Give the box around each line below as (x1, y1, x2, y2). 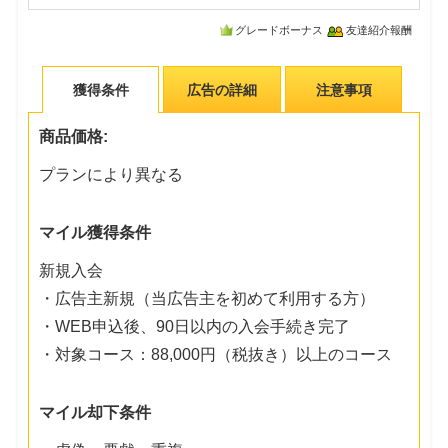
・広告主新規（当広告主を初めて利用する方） (39, 289, 376, 307)
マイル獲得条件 (39, 223, 152, 241)
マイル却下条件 (39, 403, 152, 421)
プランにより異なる (39, 165, 184, 183)
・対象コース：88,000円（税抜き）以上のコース (39, 345, 393, 363)
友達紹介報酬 (345, 24, 412, 37)
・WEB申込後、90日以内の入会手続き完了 (39, 317, 351, 335)
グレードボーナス (234, 24, 323, 37)
